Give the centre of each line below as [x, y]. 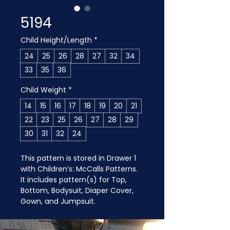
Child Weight [43, 90]
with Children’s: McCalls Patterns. [80, 169]
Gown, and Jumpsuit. [58, 201]
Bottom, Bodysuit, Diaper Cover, [78, 190]
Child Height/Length [56, 40]
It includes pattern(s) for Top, [75, 180]
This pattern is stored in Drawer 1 [79, 158]
